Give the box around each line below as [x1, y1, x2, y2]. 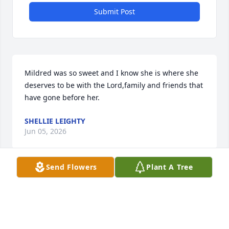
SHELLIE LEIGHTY [25, 116, 85, 126]
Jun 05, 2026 [25, 126, 66, 136]
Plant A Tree [146, 162, 193, 172]
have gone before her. [25, 93, 100, 103]
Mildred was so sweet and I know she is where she [25, 68, 198, 78]
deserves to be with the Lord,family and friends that [25, 80, 203, 90]
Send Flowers [45, 162, 98, 172]
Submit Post [94, 7, 135, 17]
